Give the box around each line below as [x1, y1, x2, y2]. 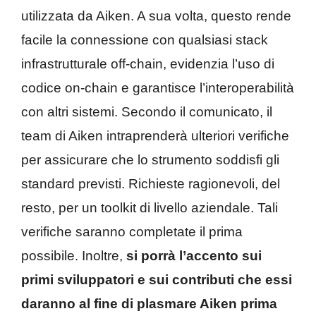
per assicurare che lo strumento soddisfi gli [21, 152, 279, 168]
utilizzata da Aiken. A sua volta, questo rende [21, 8, 291, 24]
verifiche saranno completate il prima [21, 224, 243, 240]
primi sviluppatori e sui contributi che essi [21, 272, 292, 288]
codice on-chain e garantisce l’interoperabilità [21, 80, 294, 96]
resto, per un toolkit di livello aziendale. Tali [21, 200, 278, 216]
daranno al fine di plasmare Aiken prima [21, 296, 277, 312]
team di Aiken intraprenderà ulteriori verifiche [21, 128, 289, 144]
